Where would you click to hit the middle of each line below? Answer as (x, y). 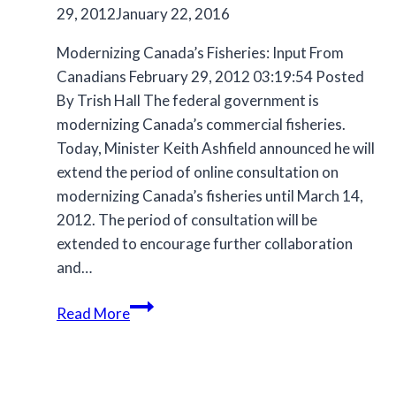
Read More (93, 314)
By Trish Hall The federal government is (188, 101)
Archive (155, 306)
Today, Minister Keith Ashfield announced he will (216, 148)
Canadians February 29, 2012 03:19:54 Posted (210, 77)
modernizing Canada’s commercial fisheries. (201, 125)
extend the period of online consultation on (198, 172)
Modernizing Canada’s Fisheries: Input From (200, 53)
